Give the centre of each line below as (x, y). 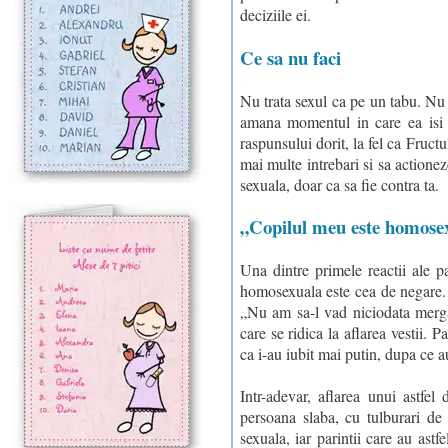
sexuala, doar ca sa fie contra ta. (339, 184)
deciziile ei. (275, 15)
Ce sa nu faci (290, 57)
